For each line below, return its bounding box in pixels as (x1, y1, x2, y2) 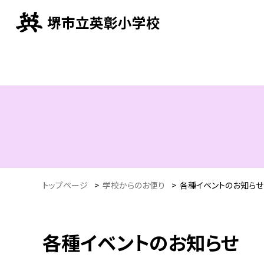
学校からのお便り (103, 179, 165, 191)
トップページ (42, 179, 88, 191)
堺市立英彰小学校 (47, 12, 161, 32)
